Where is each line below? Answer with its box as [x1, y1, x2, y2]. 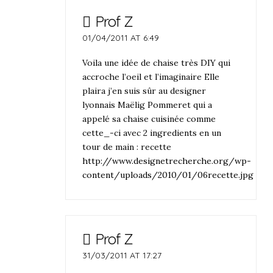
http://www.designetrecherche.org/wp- [82, 155, 252, 167]
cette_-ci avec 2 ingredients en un [82, 127, 222, 139]
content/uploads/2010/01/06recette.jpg [82, 169, 254, 181]
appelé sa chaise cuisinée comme [82, 113, 216, 125]
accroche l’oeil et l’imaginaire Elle [82, 71, 220, 83]
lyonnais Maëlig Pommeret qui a [82, 99, 213, 111]
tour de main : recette [82, 141, 172, 153]
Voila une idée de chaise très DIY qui [82, 57, 231, 69]
